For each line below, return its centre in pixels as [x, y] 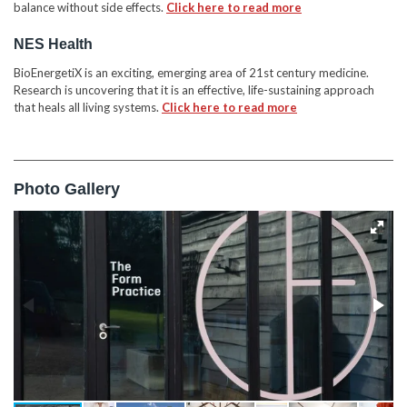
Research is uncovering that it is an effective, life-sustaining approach [194, 89]
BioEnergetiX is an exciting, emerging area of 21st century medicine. [191, 72]
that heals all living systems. [86, 107]
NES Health [53, 43]
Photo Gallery [69, 188]
